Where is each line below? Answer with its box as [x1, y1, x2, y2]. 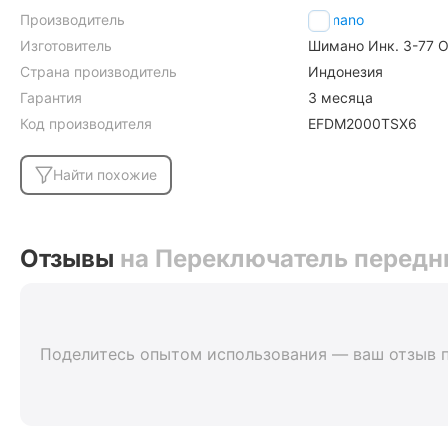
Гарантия [20, 88, 82, 106]
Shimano [308, 10, 364, 28]
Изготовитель [20, 36, 112, 54]
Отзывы [20, 243, 120, 273]
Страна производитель [20, 62, 177, 80]
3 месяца [308, 88, 373, 106]
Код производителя [20, 114, 152, 132]
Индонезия [308, 62, 383, 80]
